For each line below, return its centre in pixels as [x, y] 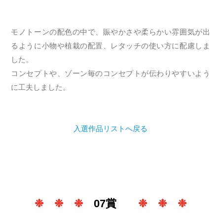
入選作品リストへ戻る [110, 129]
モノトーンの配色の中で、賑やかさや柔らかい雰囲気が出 [110, 32]
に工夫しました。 [41, 87]
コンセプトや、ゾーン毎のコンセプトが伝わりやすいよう [110, 73]
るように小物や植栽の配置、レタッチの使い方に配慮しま [110, 46]
